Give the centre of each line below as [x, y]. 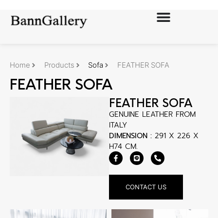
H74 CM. [123, 146]
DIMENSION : [130, 136]
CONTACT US [146, 187]
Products [59, 65]
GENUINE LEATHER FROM [152, 114]
